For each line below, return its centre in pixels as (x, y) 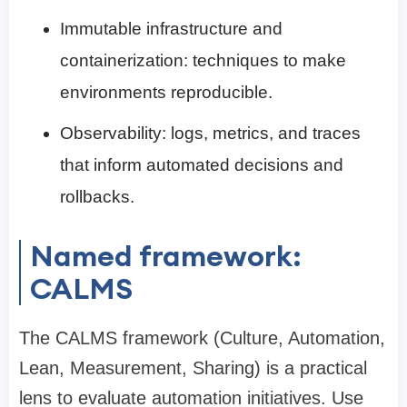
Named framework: (166, 256)
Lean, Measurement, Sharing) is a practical (193, 368)
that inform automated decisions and (202, 165)
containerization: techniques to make (203, 61)
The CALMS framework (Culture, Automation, (202, 338)
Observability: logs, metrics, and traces (210, 134)
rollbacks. (97, 197)
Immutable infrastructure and (171, 29)
